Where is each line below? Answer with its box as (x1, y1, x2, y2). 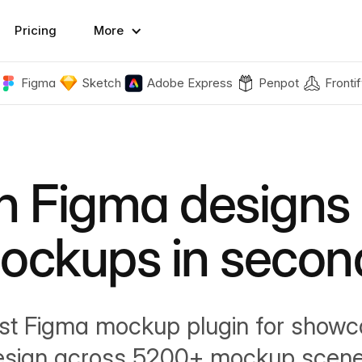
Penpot (258, 75, 299, 90)
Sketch (81, 75, 121, 90)
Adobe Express (146, 75, 233, 90)
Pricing (15, 23, 57, 38)
